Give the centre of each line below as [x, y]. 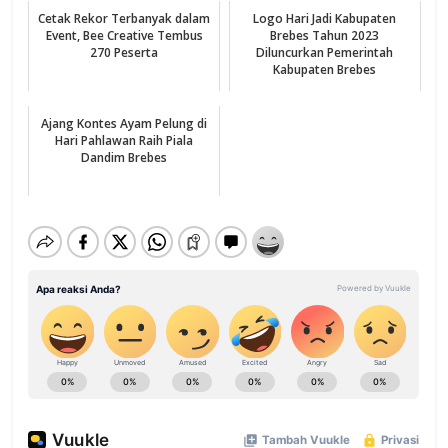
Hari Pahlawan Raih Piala [124, 140]
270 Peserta [124, 52]
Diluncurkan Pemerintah [325, 52]
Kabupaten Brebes [325, 69]
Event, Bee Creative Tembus [124, 35]
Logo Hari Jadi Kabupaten [325, 18]
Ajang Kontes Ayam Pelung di [124, 123]
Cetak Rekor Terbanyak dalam [124, 18]
